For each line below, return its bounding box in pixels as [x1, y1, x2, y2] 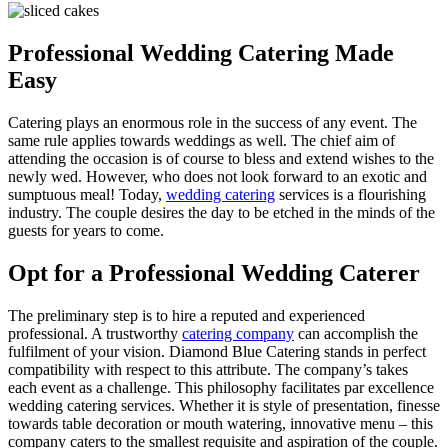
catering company [182, 325, 294, 343]
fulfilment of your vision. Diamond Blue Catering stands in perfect [8, 343, 426, 361]
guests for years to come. [8, 222, 164, 240]
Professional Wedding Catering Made [8, 40, 394, 67]
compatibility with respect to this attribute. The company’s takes [8, 361, 408, 379]
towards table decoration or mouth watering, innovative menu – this [8, 415, 433, 433]
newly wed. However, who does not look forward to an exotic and [8, 168, 427, 186]
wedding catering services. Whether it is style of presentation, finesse [8, 397, 440, 415]
